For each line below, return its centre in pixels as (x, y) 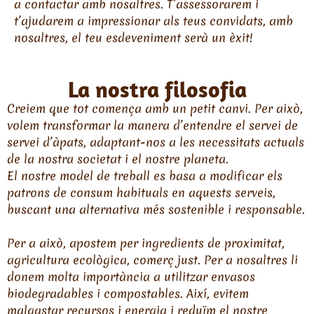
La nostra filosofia (157, 89)
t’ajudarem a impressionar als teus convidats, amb (153, 21)
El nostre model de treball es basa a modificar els (145, 175)
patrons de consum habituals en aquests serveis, (141, 192)
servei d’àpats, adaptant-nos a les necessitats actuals (156, 142)
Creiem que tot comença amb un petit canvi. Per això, (155, 108)
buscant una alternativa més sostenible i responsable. (156, 209)
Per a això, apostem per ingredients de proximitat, (146, 243)
